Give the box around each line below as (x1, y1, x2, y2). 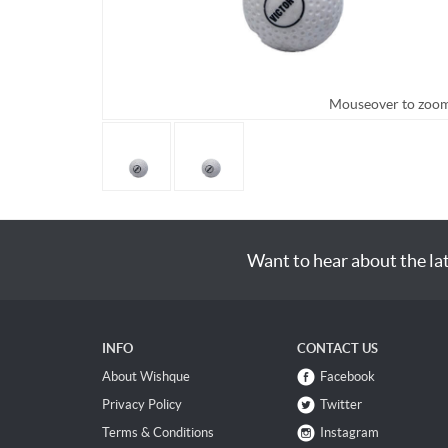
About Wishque (102, 369, 190, 385)
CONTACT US (297, 341, 378, 357)
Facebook (320, 369, 375, 385)
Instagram (320, 425, 379, 441)
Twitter (320, 397, 362, 413)
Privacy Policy (102, 397, 182, 413)
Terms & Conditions (102, 425, 214, 441)
